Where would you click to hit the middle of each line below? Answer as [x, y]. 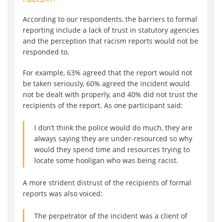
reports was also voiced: [63, 194]
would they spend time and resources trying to [112, 150]
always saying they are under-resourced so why [113, 139]
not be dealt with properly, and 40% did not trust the [110, 95]
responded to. [46, 52]
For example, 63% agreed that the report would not [108, 73]
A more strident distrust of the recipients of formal [107, 183]
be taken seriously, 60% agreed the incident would [106, 84]
